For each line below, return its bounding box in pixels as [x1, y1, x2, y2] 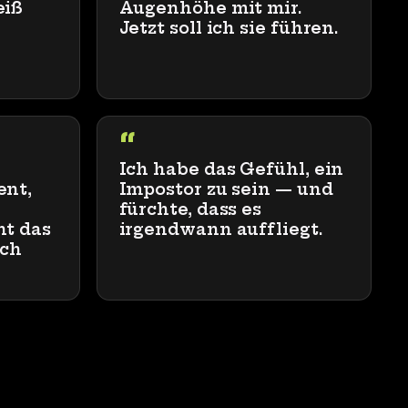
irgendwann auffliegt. [118, 219, 322, 240]
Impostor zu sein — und [118, 179, 333, 199]
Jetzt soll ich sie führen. [118, 18, 339, 38]
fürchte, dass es [118, 199, 262, 219]
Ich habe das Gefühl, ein [118, 159, 344, 179]
